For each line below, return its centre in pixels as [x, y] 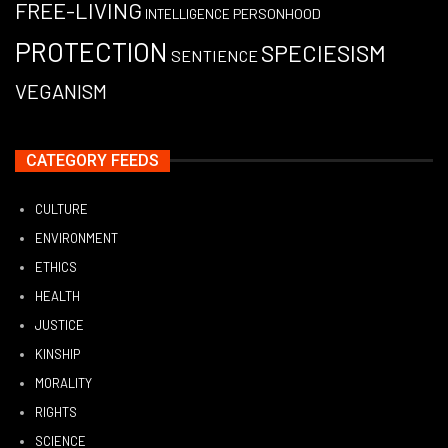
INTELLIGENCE [187, 14]
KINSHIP [57, 353]
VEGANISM [61, 91]
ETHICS [56, 266]
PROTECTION [91, 51]
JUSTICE [59, 324]
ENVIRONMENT [76, 237]
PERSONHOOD [277, 14]
